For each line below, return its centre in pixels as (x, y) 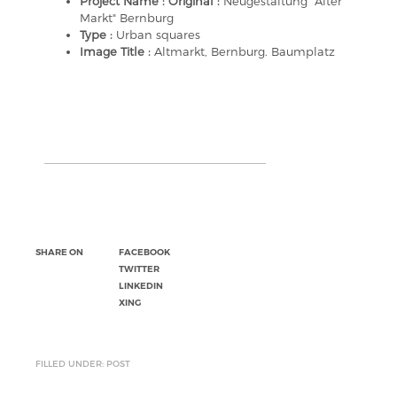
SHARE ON (59, 253)
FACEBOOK (144, 253)
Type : (98, 35)
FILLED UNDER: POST (83, 364)
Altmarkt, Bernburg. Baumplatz (245, 52)
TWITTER (139, 269)
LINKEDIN (141, 286)
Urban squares (158, 35)
